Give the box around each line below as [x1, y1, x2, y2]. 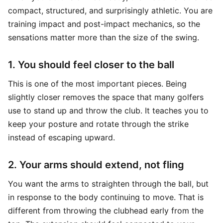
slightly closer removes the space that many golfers [8, 92, 204, 102]
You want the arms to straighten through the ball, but [8, 179, 209, 189]
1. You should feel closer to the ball [8, 59, 174, 71]
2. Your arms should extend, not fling [8, 159, 184, 171]
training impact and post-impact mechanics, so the [8, 19, 200, 29]
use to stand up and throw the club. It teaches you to [8, 106, 209, 115]
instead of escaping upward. [8, 132, 115, 142]
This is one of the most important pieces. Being [8, 79, 187, 89]
